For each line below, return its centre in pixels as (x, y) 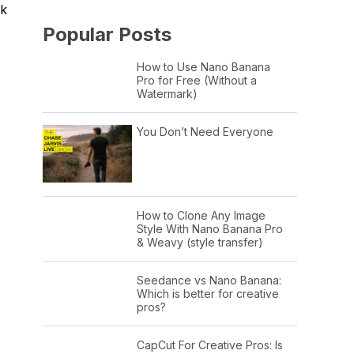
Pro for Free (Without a (196, 80)
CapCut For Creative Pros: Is (209, 345)
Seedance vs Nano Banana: (209, 280)
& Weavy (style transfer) (200, 242)
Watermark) (167, 93)
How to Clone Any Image (201, 215)
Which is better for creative (207, 293)
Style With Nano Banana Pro (209, 228)
